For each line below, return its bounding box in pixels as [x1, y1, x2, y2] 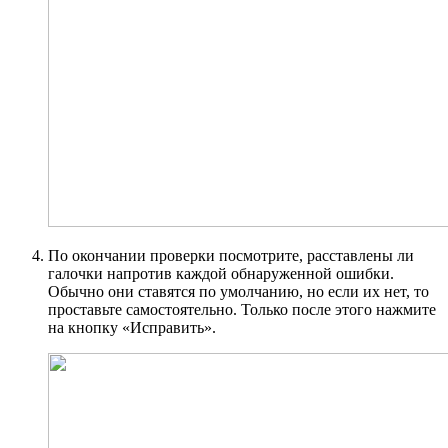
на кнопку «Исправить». [48, 319, 216, 337]
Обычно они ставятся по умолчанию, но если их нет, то [48, 283, 429, 301]
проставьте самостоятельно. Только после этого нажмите [48, 301, 436, 319]
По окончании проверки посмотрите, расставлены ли [48, 247, 414, 265]
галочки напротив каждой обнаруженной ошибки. [48, 265, 394, 283]
